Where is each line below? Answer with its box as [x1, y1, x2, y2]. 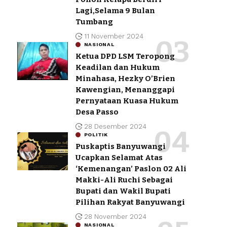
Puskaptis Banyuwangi [75, 141, 166, 151]
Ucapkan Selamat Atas [75, 153, 163, 162]
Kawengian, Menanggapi [75, 85, 175, 94]
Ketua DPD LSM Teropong [75, 51, 175, 61]
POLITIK [84, 131, 108, 137]
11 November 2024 [84, 32, 144, 40]
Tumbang [75, 17, 113, 26]
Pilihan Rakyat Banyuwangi [75, 197, 185, 207]
